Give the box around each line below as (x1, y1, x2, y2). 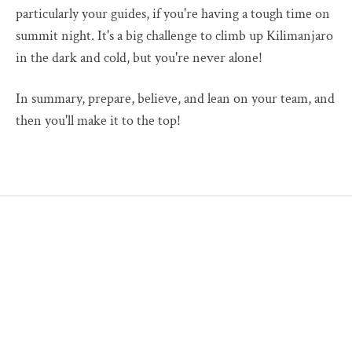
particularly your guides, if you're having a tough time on (16, 4, 330, 23)
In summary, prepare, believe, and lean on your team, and (16, 89, 335, 108)
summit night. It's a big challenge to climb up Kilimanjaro (16, 26, 333, 45)
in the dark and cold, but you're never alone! (16, 48, 262, 67)
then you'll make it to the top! (16, 111, 181, 130)
